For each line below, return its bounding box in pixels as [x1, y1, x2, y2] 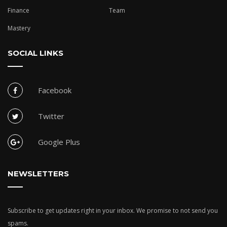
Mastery [8, 24, 30, 33]
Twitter [38, 111, 64, 122]
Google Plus [38, 137, 80, 147]
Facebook [38, 85, 71, 96]
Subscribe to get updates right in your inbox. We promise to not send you [8, 206, 218, 215]
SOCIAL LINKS [8, 48, 63, 58]
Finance [8, 6, 29, 15]
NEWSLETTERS [8, 169, 69, 179]
